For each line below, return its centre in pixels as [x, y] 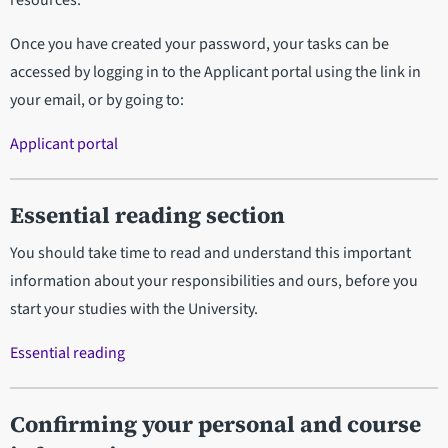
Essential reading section [147, 216]
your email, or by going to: [97, 100]
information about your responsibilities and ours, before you [214, 281]
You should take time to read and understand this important [210, 253]
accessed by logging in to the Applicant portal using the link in [215, 72]
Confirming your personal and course [215, 425]
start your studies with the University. [134, 309]
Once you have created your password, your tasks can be [199, 44]
